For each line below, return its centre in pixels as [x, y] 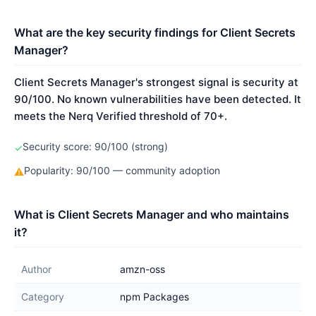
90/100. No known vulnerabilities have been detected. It [158, 99]
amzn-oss [142, 269]
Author [36, 269]
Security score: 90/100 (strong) [95, 146]
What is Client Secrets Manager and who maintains [152, 214]
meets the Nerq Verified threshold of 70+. [121, 116]
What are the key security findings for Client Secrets [155, 32]
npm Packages [154, 297]
